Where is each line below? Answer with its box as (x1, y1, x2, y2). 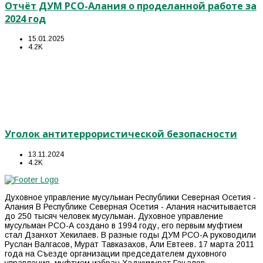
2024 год (5, 12, 46, 25)
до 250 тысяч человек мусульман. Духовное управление (5, 211, 223, 221)
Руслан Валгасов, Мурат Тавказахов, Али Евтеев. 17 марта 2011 (5, 239, 254, 249)
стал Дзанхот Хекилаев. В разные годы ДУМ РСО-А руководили (5, 230, 256, 240)
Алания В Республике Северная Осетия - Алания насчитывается (5, 201, 256, 211)
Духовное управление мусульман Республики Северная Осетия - (5, 192, 256, 202)
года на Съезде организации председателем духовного (5, 248, 227, 258)
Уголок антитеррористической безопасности (5, 127, 237, 141)
